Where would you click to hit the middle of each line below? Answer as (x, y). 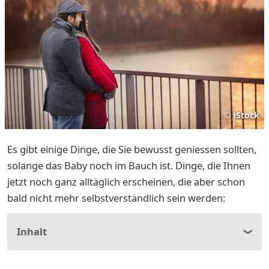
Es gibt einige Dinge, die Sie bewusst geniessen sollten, (132, 149)
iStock (246, 115)
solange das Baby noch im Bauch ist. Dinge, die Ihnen (129, 165)
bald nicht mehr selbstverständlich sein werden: (117, 198)
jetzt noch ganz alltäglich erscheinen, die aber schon (126, 181)
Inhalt (32, 231)
